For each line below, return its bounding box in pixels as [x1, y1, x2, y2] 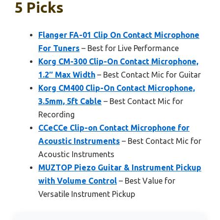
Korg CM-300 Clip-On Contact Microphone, [38, 57, 198, 66]
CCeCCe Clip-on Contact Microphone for [38, 123, 190, 133]
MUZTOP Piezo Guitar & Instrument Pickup [38, 163, 201, 172]
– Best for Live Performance [80, 44, 179, 53]
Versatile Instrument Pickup [38, 190, 135, 199]
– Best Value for [117, 176, 175, 186]
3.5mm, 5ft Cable [38, 97, 102, 106]
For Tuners [38, 44, 80, 53]
